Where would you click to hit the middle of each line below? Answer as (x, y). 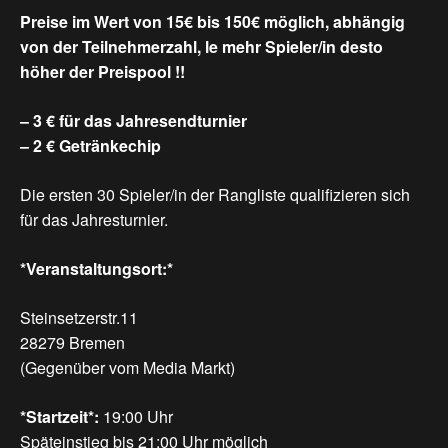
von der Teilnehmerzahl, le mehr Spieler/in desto (201, 47)
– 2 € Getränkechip (90, 146)
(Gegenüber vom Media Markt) (127, 368)
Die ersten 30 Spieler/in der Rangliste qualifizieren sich (215, 195)
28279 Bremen (72, 343)
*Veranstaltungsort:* (96, 269)
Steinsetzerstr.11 (79, 318)
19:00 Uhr (136, 417)
